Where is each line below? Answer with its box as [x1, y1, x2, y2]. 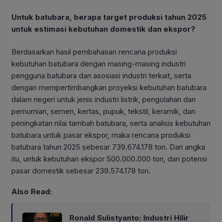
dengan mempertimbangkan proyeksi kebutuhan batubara [11, 83, 207, 93]
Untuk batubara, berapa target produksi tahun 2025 [11, 12, 207, 22]
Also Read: [11, 186, 52, 196]
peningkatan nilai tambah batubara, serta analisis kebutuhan [11, 118, 211, 128]
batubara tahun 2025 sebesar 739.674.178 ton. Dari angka [11, 142, 205, 152]
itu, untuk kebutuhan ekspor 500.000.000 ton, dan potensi [11, 154, 207, 164]
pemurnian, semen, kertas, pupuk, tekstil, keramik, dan [11, 107, 195, 116]
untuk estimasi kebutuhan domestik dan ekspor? [11, 24, 195, 34]
